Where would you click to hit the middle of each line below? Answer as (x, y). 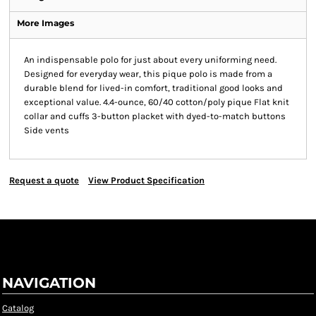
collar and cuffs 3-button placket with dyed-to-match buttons (155, 116)
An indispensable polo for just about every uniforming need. (150, 60)
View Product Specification (146, 180)
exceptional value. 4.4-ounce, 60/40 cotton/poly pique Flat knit (157, 102)
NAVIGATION (49, 283)
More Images (45, 23)
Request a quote (44, 180)
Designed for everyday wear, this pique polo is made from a (148, 74)
